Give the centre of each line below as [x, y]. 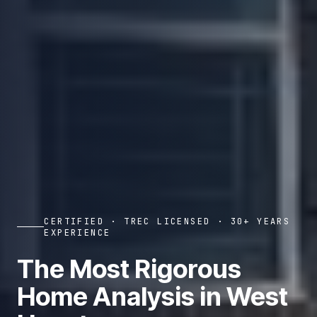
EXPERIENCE [77, 232]
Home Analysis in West [152, 296]
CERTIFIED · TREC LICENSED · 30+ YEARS [167, 221]
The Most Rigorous [129, 269]
